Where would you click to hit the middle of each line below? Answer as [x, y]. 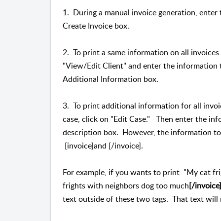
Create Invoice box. [96, 26]
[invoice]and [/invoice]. [103, 146]
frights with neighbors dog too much [126, 186]
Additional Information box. [110, 79]
